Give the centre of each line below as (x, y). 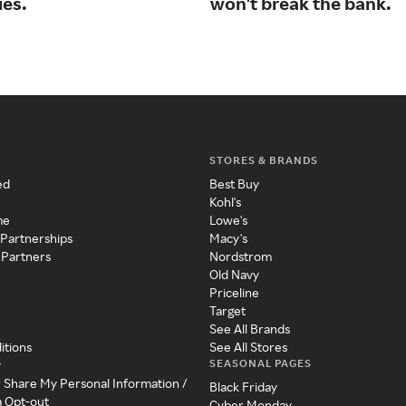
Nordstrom (240, 256)
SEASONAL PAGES (260, 363)
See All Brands (249, 329)
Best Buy (234, 184)
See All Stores (248, 347)
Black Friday (243, 387)
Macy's (228, 238)
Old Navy (234, 275)
